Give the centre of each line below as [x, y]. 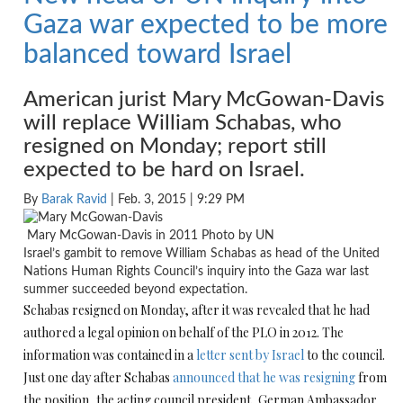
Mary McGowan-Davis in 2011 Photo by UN [149, 236]
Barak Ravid [74, 200]
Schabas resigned [73, 310]
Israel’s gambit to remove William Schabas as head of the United [201, 254]
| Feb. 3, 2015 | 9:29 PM [176, 200]
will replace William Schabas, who [183, 123]
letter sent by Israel [250, 355]
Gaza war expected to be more [206, 25]
